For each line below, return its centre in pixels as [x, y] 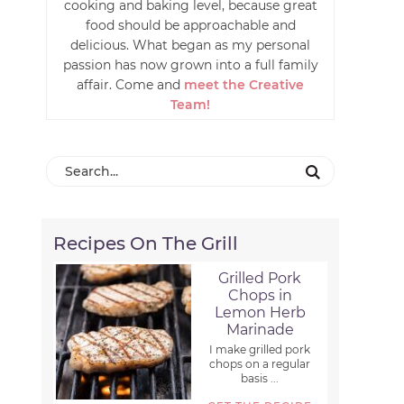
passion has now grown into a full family [190, 65]
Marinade [260, 330]
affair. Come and [130, 85]
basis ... [260, 379]
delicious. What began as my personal [190, 45]
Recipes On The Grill [146, 244]
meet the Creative [244, 85]
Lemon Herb [260, 313]
